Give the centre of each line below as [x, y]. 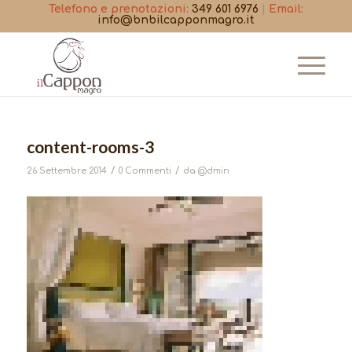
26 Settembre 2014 [66, 171]
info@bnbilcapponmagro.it [176, 20]
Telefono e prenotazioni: [118, 9]
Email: [286, 9]
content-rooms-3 [90, 147]
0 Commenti [145, 171]
